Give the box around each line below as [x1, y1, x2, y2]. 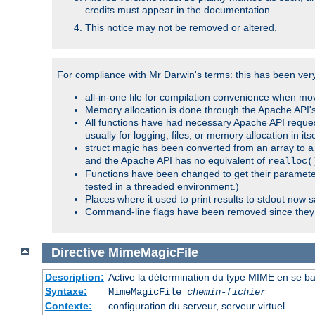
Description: [44, 271, 104, 283]
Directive [51, 245, 105, 260]
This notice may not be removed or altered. [85, 21, 277, 33]
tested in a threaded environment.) [85, 180, 239, 192]
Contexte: [44, 300, 92, 312]
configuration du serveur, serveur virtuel [108, 300, 285, 312]
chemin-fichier [186, 286, 266, 298]
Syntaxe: [44, 285, 87, 297]
